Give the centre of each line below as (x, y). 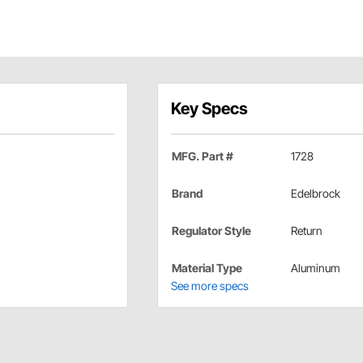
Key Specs (209, 108)
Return (306, 230)
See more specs (209, 285)
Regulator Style (211, 230)
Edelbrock (315, 193)
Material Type (207, 267)
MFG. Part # (202, 156)
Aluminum (315, 267)
